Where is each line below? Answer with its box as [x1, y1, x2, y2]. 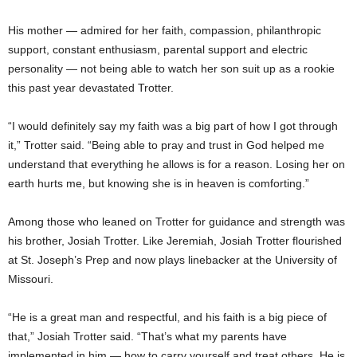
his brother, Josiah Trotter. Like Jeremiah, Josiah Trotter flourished [8, 233, 342, 247]
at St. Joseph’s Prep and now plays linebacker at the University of [8, 253, 337, 266]
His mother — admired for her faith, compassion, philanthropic [8, 23, 321, 37]
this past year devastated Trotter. [8, 80, 174, 94]
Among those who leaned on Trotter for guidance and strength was [8, 214, 345, 228]
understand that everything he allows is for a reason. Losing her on [8, 157, 345, 171]
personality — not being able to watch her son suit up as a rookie [8, 61, 335, 75]
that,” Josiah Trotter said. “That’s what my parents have [8, 329, 287, 343]
